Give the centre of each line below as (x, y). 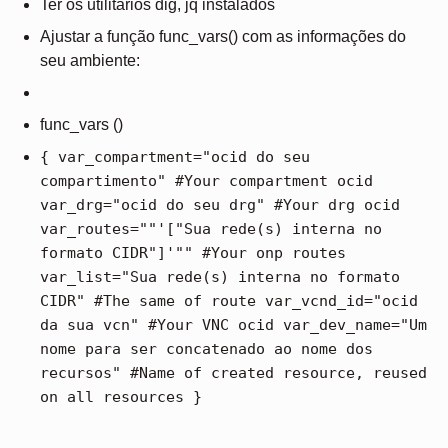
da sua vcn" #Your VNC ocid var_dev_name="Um (233, 324)
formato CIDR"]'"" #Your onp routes (193, 252)
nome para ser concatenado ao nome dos (206, 348)
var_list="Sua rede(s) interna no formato (220, 276)
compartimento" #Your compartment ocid (206, 180)
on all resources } (121, 396)
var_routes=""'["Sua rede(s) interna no (211, 228)
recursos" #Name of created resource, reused (233, 372)
